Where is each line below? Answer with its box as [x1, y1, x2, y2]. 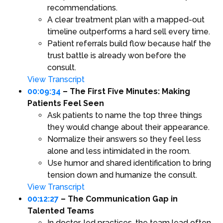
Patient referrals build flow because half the [47, 39, 211, 49]
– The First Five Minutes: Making [61, 87, 190, 97]
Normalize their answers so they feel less [47, 134, 201, 144]
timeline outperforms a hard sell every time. [47, 27, 210, 37]
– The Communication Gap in [59, 194, 178, 204]
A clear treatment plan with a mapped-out [47, 15, 205, 25]
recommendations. [47, 3, 117, 13]
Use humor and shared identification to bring [47, 158, 211, 168]
